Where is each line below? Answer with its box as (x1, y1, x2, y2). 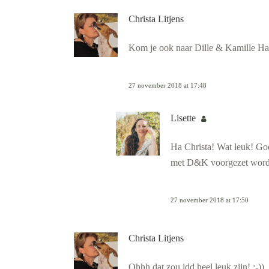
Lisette (171, 112, 198, 123)
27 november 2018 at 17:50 (171, 196, 249, 204)
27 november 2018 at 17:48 (128, 82, 207, 89)
